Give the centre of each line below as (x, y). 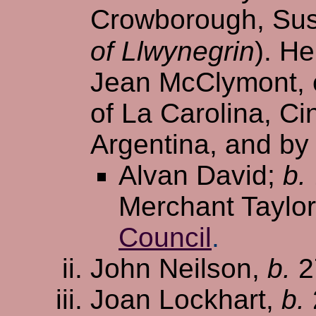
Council (165, 237)
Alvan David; (201, 175)
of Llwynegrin (172, 51)
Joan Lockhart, (186, 299)
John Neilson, (179, 268)
